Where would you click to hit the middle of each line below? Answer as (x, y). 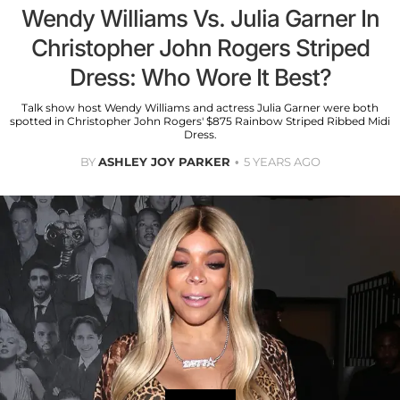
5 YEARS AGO (282, 162)
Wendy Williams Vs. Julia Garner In (200, 19)
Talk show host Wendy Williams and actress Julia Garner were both (200, 108)
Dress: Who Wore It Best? (200, 78)
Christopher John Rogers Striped (200, 48)
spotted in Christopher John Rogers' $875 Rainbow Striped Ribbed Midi (200, 121)
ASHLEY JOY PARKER (164, 162)
